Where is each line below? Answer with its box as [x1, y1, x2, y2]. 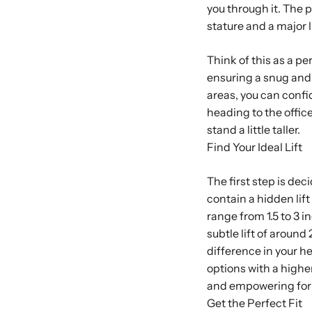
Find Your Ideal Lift [207, 139, 302, 154]
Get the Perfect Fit [207, 295, 302, 310]
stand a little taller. [207, 122, 300, 136]
